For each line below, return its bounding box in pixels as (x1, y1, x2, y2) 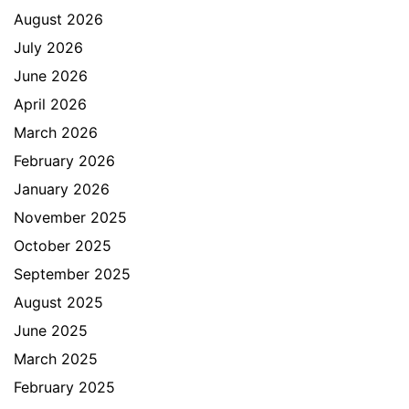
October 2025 (14, 236, 111, 255)
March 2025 (14, 349, 98, 368)
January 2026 (14, 179, 110, 198)
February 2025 (14, 377, 115, 396)
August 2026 (14, 9, 103, 28)
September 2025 (14, 264, 131, 283)
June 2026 (14, 66, 88, 85)
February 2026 (14, 151, 115, 170)
